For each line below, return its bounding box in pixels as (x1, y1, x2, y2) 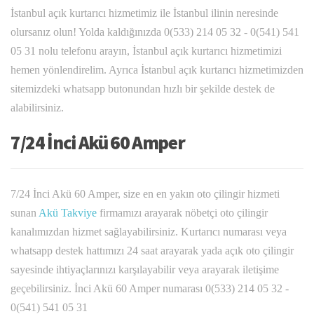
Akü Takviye (39, 207, 97, 219)
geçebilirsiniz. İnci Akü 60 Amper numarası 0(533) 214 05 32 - (11, 282, 289, 295)
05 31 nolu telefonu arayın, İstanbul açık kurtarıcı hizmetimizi (11, 45, 282, 57)
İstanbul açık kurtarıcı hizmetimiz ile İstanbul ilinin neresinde (11, 7, 278, 20)
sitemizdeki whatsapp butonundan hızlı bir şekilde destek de (11, 83, 275, 95)
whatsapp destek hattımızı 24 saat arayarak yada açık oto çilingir (11, 245, 294, 257)
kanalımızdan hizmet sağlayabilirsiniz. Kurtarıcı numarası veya (11, 226, 287, 238)
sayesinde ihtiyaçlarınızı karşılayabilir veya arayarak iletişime (11, 264, 279, 276)
